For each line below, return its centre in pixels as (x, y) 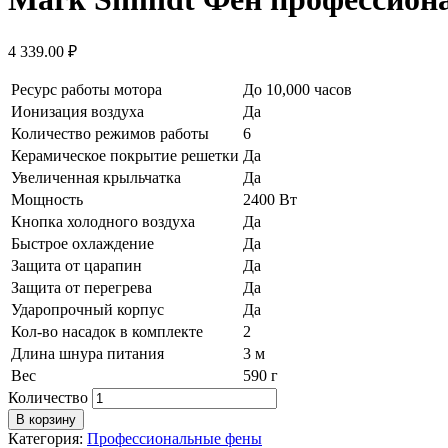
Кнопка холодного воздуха (103, 221)
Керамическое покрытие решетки (125, 155)
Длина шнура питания (87, 353)
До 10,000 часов (297, 89)
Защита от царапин (76, 265)
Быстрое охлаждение (82, 243)
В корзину (46, 419)
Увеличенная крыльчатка (96, 177)
